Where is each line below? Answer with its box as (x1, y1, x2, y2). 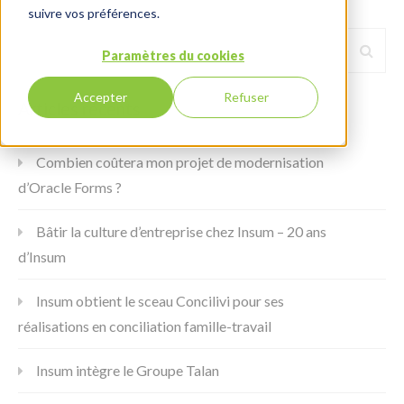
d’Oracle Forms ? (18, 178, 122, 196)
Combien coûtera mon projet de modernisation (36, 152, 324, 170)
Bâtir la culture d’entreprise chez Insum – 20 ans (36, 222, 326, 240)
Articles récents (18, 97, 141, 119)
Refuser (223, 89, 269, 106)
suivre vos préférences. (27, 5, 160, 21)
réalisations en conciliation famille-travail (18, 317, 271, 335)
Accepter (73, 89, 127, 106)
